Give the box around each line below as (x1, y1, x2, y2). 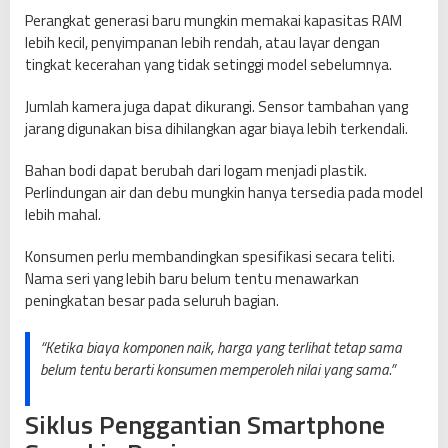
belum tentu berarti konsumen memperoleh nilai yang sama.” (40, 358, 395, 382)
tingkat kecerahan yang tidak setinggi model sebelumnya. (25, 53, 392, 77)
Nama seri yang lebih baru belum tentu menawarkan (25, 267, 359, 291)
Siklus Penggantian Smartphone (25, 405, 385, 445)
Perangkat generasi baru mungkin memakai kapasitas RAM (25, 9, 402, 33)
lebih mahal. (25, 203, 101, 227)
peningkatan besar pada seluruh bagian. (25, 289, 279, 313)
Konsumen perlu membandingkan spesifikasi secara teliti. (25, 245, 395, 269)
